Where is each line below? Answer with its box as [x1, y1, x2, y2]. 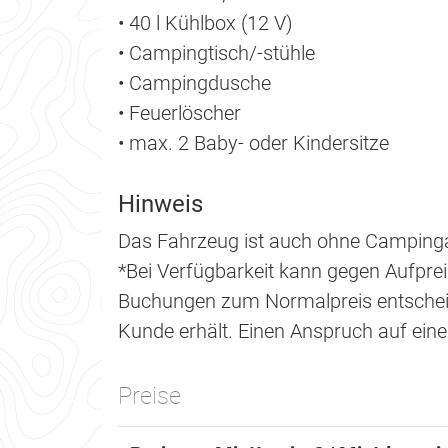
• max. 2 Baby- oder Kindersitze [118, 131, 389, 156]
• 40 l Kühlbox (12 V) [118, 11, 293, 36]
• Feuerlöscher [118, 101, 241, 126]
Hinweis [118, 190, 203, 219]
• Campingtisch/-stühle [118, 41, 315, 66]
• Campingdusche [118, 71, 271, 96]
